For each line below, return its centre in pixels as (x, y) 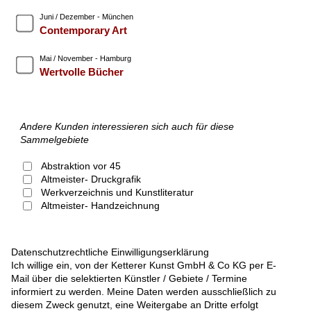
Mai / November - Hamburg (85, 59)
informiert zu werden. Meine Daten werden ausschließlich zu (144, 292)
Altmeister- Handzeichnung (100, 206)
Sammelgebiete (54, 140)
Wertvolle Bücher (81, 72)
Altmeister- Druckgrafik (91, 179)
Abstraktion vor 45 (81, 166)
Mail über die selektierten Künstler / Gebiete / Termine (129, 279)
